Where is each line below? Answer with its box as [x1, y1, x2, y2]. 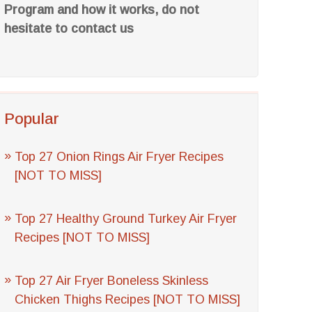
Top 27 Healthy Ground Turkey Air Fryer [15, 212, 237, 226]
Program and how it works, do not [4, 3, 200, 17]
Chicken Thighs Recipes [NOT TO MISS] [15, 292, 241, 306]
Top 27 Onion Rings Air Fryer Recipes [15, 150, 224, 164]
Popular [4, 110, 60, 127]
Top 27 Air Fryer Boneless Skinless [15, 274, 209, 288]
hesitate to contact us [4, 22, 134, 36]
